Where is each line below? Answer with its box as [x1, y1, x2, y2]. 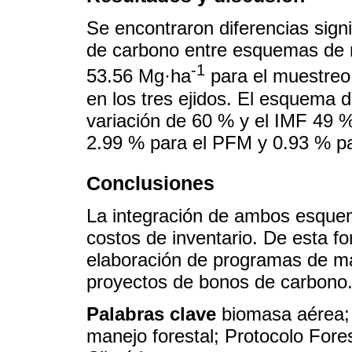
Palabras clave [86, 302, 222, 324]
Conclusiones [86, 171, 214, 194]
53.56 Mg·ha [86, 65, 191, 87]
